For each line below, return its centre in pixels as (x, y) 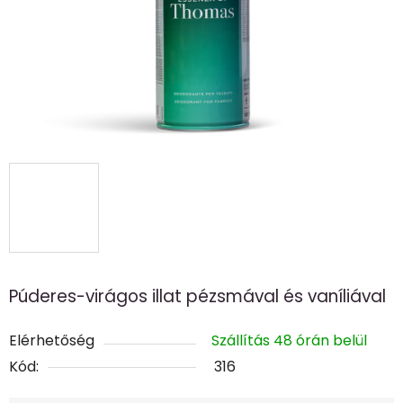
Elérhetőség (52, 341)
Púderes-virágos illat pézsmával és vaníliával (197, 297)
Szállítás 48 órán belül (289, 341)
